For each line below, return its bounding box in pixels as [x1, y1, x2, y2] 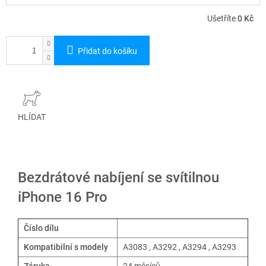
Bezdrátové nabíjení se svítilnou [18, 169, 219, 186]
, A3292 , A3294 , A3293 [147, 242, 236, 252]
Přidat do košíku [78, 46, 137, 56]
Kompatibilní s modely [22, 242, 108, 252]
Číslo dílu [22, 223, 59, 233]
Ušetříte [207, 14, 237, 24]
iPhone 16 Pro [18, 189, 107, 206]
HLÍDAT [18, 112, 46, 122]
